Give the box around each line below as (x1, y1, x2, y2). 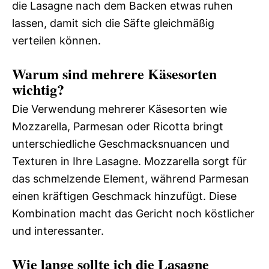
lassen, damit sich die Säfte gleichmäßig (12, 16, 214, 29)
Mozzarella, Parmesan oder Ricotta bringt (12, 119, 223, 133)
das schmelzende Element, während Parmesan (12, 172, 249, 185)
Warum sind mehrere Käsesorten (12, 62, 217, 84)
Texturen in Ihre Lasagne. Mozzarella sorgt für (12, 154, 247, 168)
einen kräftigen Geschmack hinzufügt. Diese (12, 189, 237, 202)
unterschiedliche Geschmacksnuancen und (12, 137, 229, 150)
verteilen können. (12, 34, 101, 47)
